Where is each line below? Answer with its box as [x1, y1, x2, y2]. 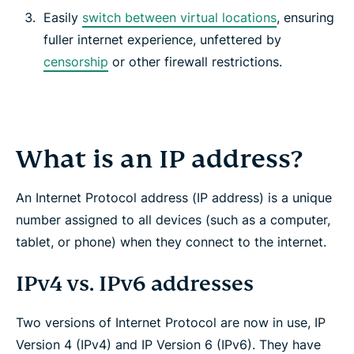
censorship [43, 54, 108, 70]
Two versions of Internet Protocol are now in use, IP [16, 314, 326, 331]
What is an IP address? [16, 143, 302, 175]
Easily [43, 9, 82, 26]
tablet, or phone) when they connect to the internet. [16, 234, 326, 250]
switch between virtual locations [82, 9, 277, 26]
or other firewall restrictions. [108, 54, 282, 70]
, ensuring [277, 9, 334, 26]
